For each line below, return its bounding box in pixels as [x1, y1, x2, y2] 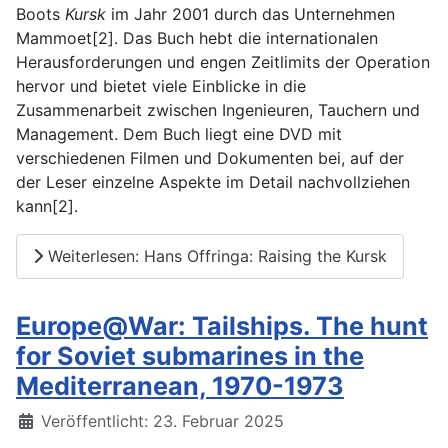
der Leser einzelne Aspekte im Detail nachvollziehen [16, 171, 410, 192]
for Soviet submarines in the [16, 340, 364, 371]
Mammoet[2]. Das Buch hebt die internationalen [16, 27, 378, 48]
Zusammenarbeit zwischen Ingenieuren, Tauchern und [16, 99, 420, 120]
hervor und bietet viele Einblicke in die [16, 75, 306, 96]
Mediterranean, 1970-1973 [16, 370, 344, 401]
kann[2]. [16, 195, 78, 216]
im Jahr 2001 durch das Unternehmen [106, 3, 395, 24]
